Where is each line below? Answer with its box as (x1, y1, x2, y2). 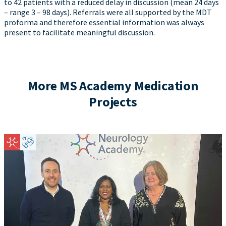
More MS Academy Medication (28, 77, 198, 94)
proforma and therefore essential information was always (4, 17, 204, 27)
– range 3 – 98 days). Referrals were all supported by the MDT (4, 7, 212, 17)
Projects (89, 93, 137, 110)
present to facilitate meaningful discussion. (4, 27, 155, 37)
